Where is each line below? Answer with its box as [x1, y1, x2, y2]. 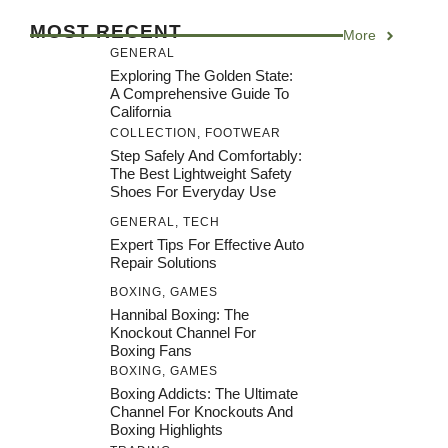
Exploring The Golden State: [110, 66, 293, 84]
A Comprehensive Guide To [110, 84, 289, 102]
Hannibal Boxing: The [110, 306, 249, 323]
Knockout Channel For [110, 324, 256, 341]
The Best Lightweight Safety [110, 164, 292, 182]
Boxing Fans [110, 342, 192, 359]
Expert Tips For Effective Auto [110, 235, 304, 253]
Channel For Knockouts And [110, 403, 293, 420]
